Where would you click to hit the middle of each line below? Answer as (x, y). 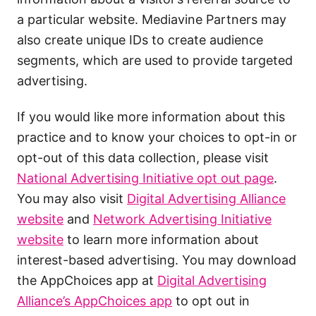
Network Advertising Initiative (182, 219)
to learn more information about (161, 239)
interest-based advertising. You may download (157, 260)
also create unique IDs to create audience (140, 40)
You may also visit (72, 199)
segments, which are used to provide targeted (155, 60)
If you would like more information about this (151, 117)
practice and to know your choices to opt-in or (157, 137)
